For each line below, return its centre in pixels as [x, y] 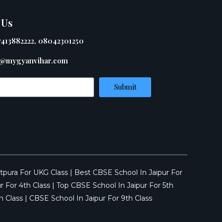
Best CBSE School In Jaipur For [128, 172]
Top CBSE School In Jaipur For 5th [115, 185]
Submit [125, 87]
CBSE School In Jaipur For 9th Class [91, 198]
